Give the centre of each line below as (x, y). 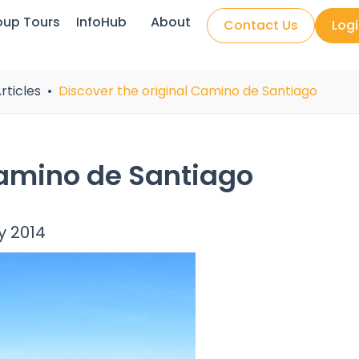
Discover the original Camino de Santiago (188, 91)
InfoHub (102, 22)
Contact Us (261, 25)
